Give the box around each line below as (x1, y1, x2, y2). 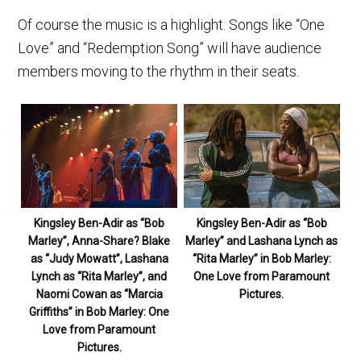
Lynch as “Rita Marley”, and (31, 269, 168, 283)
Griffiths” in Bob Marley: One (29, 305, 170, 318)
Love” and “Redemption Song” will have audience (18, 39, 322, 56)
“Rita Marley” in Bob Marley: (192, 251, 331, 265)
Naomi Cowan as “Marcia (35, 287, 163, 301)
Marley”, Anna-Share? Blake (28, 234, 171, 247)
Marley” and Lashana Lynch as (185, 234, 338, 247)
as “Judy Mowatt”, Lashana (30, 251, 168, 265)
